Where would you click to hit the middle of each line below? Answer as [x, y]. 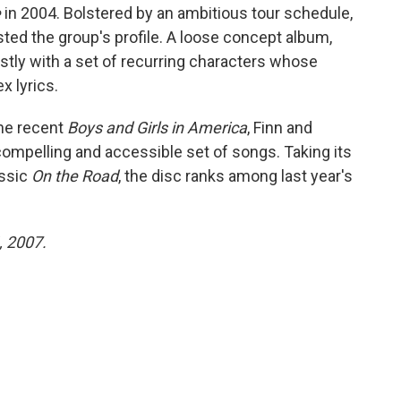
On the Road [75, 175]
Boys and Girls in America [157, 127]
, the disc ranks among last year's [235, 175]
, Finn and [280, 127]
